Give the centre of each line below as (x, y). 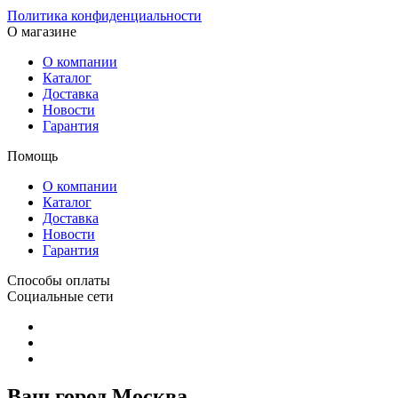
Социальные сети (60, 296)
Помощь (32, 155)
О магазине (42, 31)
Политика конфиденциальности (104, 15)
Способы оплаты (59, 280)
